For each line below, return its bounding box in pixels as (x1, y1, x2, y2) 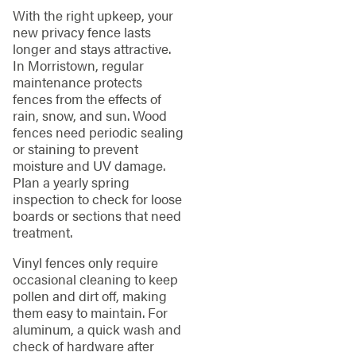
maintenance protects (12, 72, 142, 92)
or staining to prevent (12, 139, 138, 159)
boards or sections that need (12, 206, 181, 226)
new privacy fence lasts (12, 22, 151, 42)
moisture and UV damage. (12, 156, 165, 176)
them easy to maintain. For (12, 303, 168, 323)
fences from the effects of (12, 89, 161, 109)
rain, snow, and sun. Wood (12, 106, 167, 126)
